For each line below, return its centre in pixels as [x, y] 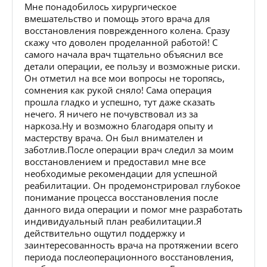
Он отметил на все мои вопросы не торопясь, [125, 78]
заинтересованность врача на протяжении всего [131, 245]
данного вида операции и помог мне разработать [133, 209]
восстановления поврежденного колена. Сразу [127, 30]
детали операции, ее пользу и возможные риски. [132, 66]
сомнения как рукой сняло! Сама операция [118, 90]
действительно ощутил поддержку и [105, 233]
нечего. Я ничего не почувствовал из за [111, 114]
